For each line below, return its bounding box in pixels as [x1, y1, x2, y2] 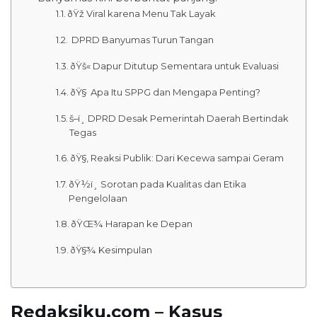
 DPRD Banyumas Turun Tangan [69, 33, 214, 45]
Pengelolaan [69, 192, 128, 204]
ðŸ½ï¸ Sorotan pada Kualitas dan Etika [69, 178, 247, 190]
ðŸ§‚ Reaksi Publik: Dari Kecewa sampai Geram [70, 151, 284, 163]
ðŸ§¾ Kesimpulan [70, 243, 153, 255]
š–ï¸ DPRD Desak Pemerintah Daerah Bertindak [69, 112, 289, 124]
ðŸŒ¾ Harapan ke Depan [71, 217, 193, 229]
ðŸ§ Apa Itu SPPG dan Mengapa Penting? [70, 86, 261, 98]
